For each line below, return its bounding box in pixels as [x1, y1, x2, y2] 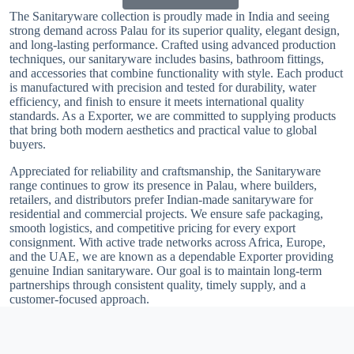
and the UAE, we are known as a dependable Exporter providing [9, 250, 333, 263]
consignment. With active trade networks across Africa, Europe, [9, 235, 326, 249]
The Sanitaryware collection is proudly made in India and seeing [9, 9, 330, 23]
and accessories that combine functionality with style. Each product [9, 66, 343, 80]
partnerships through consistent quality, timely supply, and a [9, 278, 306, 292]
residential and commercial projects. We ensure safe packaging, [9, 207, 323, 220]
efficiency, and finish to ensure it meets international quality [9, 95, 304, 108]
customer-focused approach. [9, 292, 149, 306]
